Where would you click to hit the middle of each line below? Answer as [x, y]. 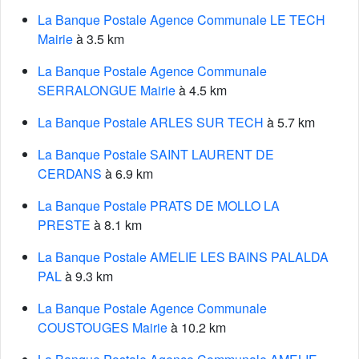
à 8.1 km [116, 225]
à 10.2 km [197, 327]
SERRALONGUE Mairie [107, 90]
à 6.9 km [127, 173]
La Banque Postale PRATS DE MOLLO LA [159, 206]
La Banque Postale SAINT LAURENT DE [156, 154]
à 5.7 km [289, 122]
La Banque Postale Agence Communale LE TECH [182, 20]
